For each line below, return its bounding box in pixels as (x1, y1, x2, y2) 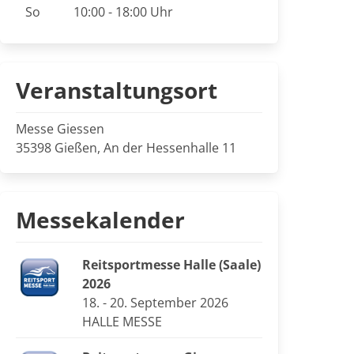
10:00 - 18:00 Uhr (73, 3, 173, 21)
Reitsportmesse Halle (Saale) (81, 256, 261, 273)
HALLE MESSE (81, 313, 162, 330)
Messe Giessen (16, 120, 104, 137)
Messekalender (16, 205, 185, 235)
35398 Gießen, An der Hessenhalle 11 (16, 139, 236, 156)
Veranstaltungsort (16, 75, 217, 105)
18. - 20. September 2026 (81, 294, 228, 311)
